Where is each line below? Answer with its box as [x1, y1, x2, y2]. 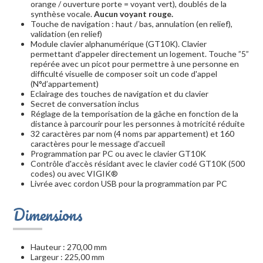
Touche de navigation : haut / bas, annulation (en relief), [31, 19, 232, 29]
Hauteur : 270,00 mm [31, 242, 107, 252]
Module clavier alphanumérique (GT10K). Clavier [31, 39, 207, 49]
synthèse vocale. [31, 9, 94, 19]
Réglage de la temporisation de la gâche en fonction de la [31, 109, 238, 119]
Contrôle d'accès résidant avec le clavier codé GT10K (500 [31, 159, 245, 169]
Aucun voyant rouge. [94, 9, 173, 19]
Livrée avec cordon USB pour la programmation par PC [31, 178, 227, 189]
